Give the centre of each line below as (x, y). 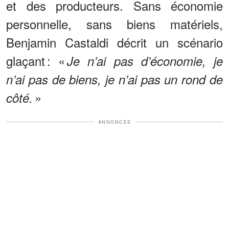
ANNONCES (114, 122)
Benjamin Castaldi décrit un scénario (114, 42)
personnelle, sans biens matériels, (114, 24)
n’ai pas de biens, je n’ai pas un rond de (114, 79)
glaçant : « (37, 60)
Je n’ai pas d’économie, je (145, 61)
